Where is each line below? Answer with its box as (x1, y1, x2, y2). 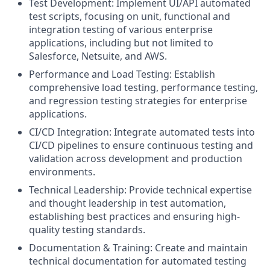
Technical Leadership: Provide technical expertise (29, 183, 252, 196)
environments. (29, 165, 95, 178)
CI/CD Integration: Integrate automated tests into (29, 125, 255, 139)
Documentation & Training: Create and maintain (29, 241, 248, 254)
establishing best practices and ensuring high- (29, 210, 240, 223)
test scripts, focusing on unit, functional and (29, 10, 230, 23)
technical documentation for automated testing (29, 254, 246, 268)
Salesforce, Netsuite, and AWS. (29, 49, 167, 63)
